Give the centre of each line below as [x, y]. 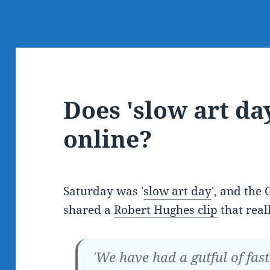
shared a [89, 210]
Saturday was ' [104, 191]
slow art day [178, 191]
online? [108, 139]
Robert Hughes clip [166, 210]
